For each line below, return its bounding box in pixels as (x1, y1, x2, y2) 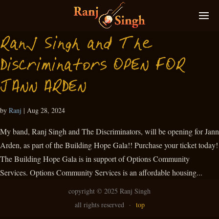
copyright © (68, 186, 104, 196)
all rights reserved (74, 200, 126, 209)
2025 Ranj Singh (104, 186, 151, 196)
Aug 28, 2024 (27, 106, 65, 115)
